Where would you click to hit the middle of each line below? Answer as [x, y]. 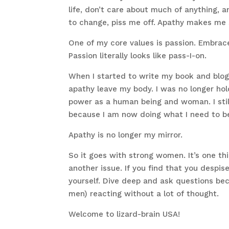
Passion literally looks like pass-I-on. [138, 56]
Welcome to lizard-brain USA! [124, 214]
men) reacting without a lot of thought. [144, 194]
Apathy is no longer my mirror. [126, 135]
